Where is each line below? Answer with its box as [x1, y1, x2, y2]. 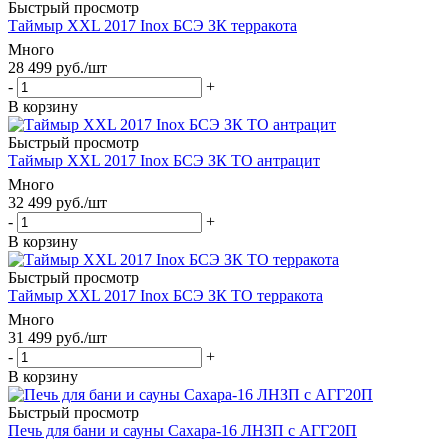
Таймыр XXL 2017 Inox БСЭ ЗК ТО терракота [8, 286, 323, 304]
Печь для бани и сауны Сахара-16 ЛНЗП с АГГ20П [8, 421, 357, 439]
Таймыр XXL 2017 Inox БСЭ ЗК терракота [8, 16, 297, 34]
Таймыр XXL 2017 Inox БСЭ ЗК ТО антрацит [8, 151, 320, 169]
